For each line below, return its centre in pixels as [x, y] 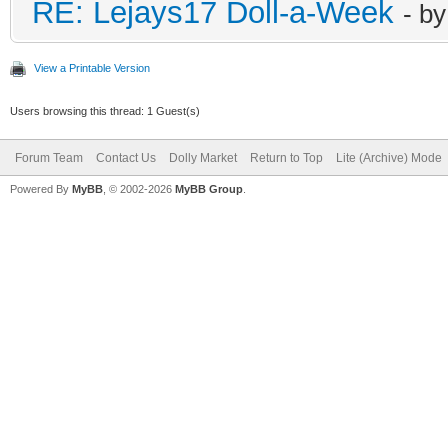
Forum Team [49, 157]
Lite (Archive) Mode [389, 157]
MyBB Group [209, 188]
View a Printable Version [92, 67]
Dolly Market [203, 157]
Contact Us [126, 157]
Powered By [41, 188]
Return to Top [286, 157]
